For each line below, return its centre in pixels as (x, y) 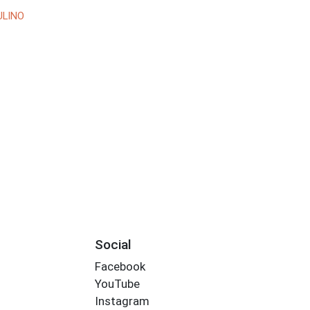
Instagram (122, 301)
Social (113, 244)
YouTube (117, 284)
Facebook (120, 267)
